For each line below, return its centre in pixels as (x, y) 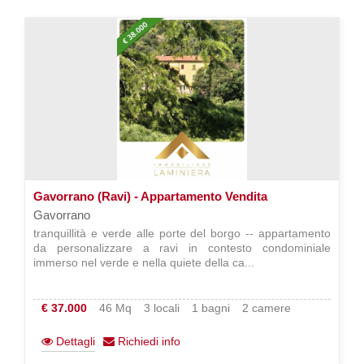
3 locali (162, 308)
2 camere (266, 308)
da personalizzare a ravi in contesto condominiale (182, 248)
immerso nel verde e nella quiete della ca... (144, 262)
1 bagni (211, 308)
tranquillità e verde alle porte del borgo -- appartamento (182, 233)
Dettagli (74, 341)
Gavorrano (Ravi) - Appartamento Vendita (150, 196)
